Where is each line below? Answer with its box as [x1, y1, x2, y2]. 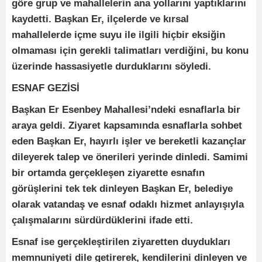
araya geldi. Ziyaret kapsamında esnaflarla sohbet [12, 119, 242, 131]
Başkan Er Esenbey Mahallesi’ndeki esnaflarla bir [12, 104, 240, 115]
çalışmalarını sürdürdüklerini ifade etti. [12, 214, 193, 226]
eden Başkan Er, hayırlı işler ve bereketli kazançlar [12, 135, 246, 147]
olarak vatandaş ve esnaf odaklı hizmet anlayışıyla [12, 198, 244, 210]
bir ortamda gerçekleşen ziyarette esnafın [12, 167, 205, 178]
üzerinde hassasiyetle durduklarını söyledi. [12, 60, 211, 72]
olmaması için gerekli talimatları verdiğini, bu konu [12, 44, 249, 56]
